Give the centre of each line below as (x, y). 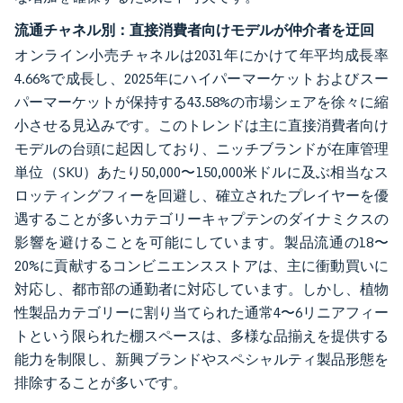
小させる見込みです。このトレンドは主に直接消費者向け (201, 125)
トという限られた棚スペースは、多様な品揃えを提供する (201, 336)
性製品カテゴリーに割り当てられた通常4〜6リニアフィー (201, 312)
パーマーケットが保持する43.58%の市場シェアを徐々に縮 (201, 102)
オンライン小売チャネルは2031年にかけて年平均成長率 (201, 55)
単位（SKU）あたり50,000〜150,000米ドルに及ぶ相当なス (201, 172)
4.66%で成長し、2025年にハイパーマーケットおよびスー (201, 78)
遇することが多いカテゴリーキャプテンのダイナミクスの (201, 219)
